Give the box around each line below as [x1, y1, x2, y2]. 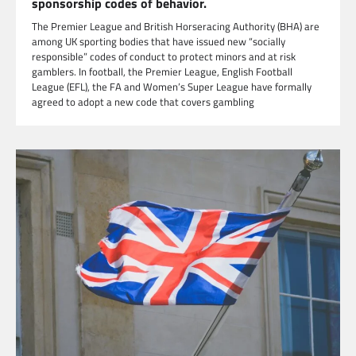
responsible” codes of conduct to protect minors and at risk [32, 48, 296, 65]
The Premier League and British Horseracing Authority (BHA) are [32, 18, 319, 35]
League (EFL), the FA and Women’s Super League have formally [32, 79, 311, 95]
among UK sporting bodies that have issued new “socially [32, 33, 285, 50]
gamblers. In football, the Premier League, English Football [32, 64, 292, 80]
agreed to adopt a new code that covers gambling [32, 94, 254, 110]
